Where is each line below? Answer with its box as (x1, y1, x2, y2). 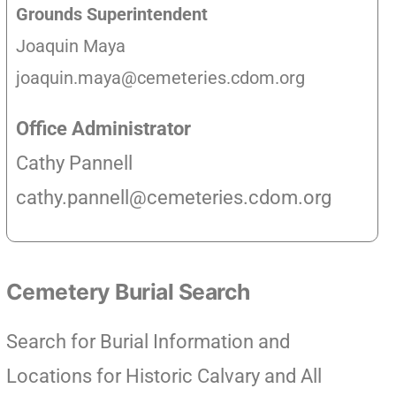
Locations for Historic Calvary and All (5, 365, 322, 387)
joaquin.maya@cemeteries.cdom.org (15, 67, 305, 88)
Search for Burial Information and (5, 331, 290, 353)
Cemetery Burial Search (5, 278, 250, 305)
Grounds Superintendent (15, 4, 208, 25)
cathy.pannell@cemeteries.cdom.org (15, 187, 331, 209)
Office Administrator (15, 118, 191, 140)
